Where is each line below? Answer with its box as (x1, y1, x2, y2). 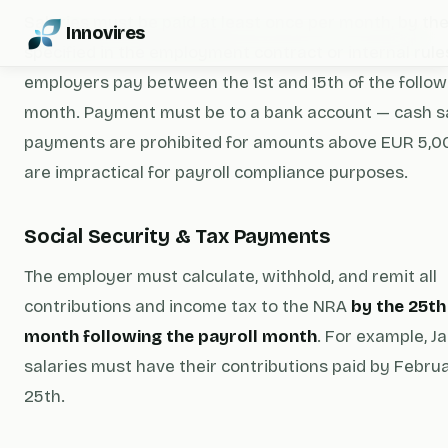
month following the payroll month (24, 326, 317, 347)
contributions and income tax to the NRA (24, 296, 351, 317)
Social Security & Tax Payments (24, 224, 330, 248)
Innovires (66, 22, 145, 44)
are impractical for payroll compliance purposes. (24, 162, 408, 183)
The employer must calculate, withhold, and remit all (24, 266, 437, 287)
